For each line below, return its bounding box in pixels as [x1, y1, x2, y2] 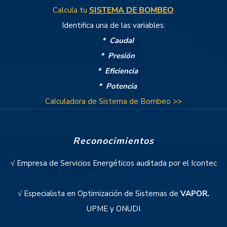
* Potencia [90, 81, 137, 92]
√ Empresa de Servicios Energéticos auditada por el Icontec [10, 158, 217, 169]
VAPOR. [180, 188, 209, 199]
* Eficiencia [89, 66, 138, 77]
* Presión [92, 51, 135, 61]
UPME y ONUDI [87, 204, 140, 214]
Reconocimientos [73, 135, 154, 147]
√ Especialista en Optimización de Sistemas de [18, 188, 180, 199]
